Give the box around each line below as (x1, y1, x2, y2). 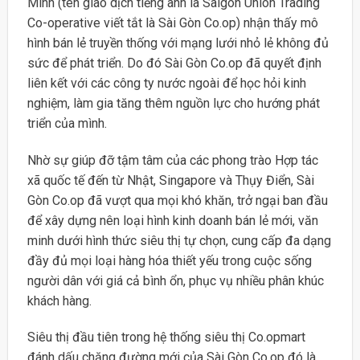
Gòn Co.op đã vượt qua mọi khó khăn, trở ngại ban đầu (27, 192, 328, 208)
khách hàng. (27, 292, 92, 309)
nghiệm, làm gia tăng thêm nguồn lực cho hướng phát (27, 95, 320, 111)
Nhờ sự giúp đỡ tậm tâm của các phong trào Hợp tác (27, 152, 318, 168)
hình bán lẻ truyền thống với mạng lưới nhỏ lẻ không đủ (27, 35, 329, 51)
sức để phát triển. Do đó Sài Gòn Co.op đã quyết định (27, 55, 321, 71)
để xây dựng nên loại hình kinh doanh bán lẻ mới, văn (27, 212, 318, 228)
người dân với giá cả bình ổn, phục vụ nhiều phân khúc (27, 272, 324, 288)
